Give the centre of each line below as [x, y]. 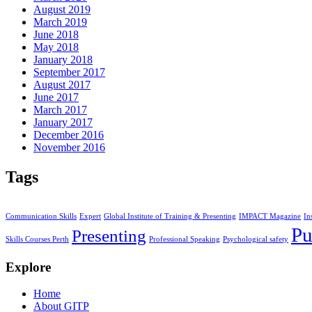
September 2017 [69, 72]
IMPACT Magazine [270, 216]
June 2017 [56, 97]
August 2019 [62, 10]
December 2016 [69, 135]
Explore [28, 267]
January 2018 [63, 60]
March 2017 [60, 110]
